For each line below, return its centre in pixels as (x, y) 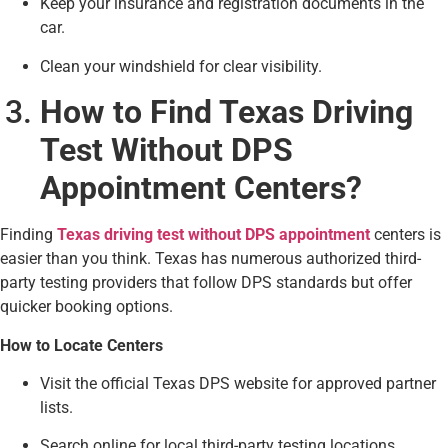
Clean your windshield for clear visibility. (181, 66)
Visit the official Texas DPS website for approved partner (238, 384)
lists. (56, 408)
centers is (405, 235)
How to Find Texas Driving (226, 112)
